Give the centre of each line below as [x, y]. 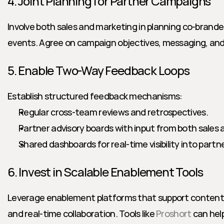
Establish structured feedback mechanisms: [95, 96]
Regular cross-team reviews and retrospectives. [113, 112]
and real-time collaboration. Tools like [82, 213]
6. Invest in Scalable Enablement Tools [105, 172]
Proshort [174, 213]
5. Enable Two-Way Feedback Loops [98, 70]
